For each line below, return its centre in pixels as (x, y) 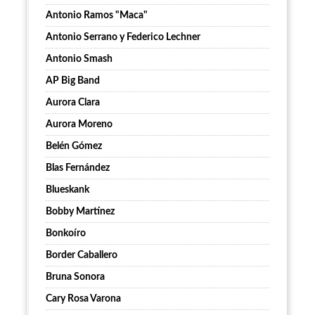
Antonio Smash (79, 59)
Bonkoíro (66, 234)
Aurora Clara (73, 103)
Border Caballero (82, 256)
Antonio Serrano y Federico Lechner (123, 38)
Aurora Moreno (79, 125)
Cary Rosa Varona (83, 299)
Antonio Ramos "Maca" (97, 16)
